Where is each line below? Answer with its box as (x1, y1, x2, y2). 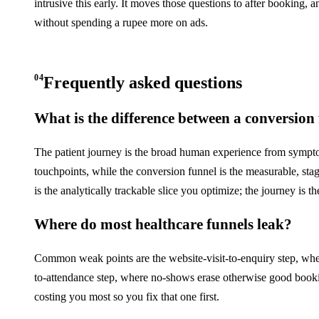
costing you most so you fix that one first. (34, 291, 219, 303)
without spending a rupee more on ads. (34, 16, 208, 28)
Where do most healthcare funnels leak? (34, 216, 292, 233)
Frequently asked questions (43, 73, 243, 92)
